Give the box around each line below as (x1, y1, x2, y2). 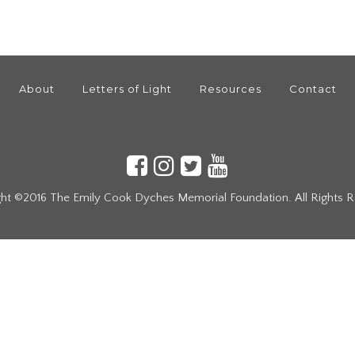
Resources (199, 82, 261, 95)
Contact (288, 82, 337, 95)
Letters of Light (82, 82, 172, 95)
